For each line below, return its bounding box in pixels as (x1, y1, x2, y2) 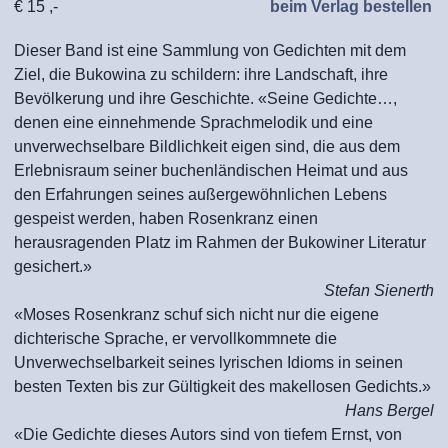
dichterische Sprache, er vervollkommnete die (14, 330, 337, 347)
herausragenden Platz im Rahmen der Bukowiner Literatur (14, 234, 426, 251)
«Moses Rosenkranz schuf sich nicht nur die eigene (14, 306, 379, 323)
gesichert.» (14, 258, 92, 275)
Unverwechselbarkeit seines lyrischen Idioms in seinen (14, 354, 403, 371)
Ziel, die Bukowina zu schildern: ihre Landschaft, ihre (14, 66, 388, 83)
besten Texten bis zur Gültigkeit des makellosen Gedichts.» (14, 378, 431, 395)
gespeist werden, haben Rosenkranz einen (14, 210, 318, 227)
